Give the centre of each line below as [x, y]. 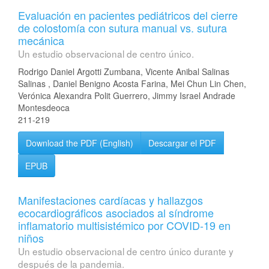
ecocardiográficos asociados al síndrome [116, 213]
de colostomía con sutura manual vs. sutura [122, 28]
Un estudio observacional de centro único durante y [126, 251]
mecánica [41, 40]
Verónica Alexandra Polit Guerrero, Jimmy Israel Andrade [127, 95]
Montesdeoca [44, 107]
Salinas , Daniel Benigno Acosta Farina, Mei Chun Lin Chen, [132, 83]
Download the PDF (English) [80, 143]
